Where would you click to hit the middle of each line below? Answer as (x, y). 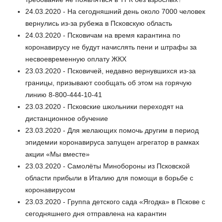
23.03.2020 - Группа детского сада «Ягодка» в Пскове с (115, 202)
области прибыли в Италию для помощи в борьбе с (109, 178)
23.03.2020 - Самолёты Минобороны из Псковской (108, 166)
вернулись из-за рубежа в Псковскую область (99, 24)
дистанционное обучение (67, 119)
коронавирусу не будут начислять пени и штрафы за (111, 47)
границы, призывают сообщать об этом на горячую (109, 83)
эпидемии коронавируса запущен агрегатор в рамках (112, 142)
